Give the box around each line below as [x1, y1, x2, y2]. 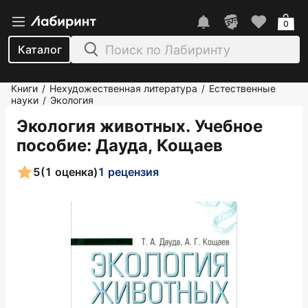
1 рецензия [98, 164, 159, 179]
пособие [16, 135, 87, 155]
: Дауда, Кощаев [87, 135, 223, 155]
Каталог [17, 43, 62, 56]
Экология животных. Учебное [16, 116, 263, 136]
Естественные [209, 82, 276, 94]
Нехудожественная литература [49, 82, 197, 94]
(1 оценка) [41, 164, 98, 179]
